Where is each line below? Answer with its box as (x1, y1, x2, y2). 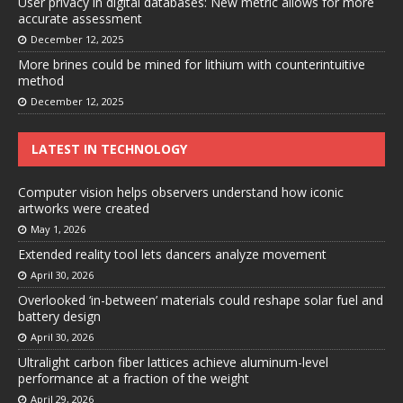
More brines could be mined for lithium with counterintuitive (18, 56, 365, 74)
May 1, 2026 (31, 222, 85, 237)
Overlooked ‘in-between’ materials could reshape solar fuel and (18, 291, 383, 309)
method (18, 72, 64, 90)
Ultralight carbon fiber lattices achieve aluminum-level (18, 354, 328, 372)
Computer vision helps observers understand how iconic (18, 184, 344, 201)
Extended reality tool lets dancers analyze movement (18, 246, 327, 264)
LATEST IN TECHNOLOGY (31, 140, 187, 158)
